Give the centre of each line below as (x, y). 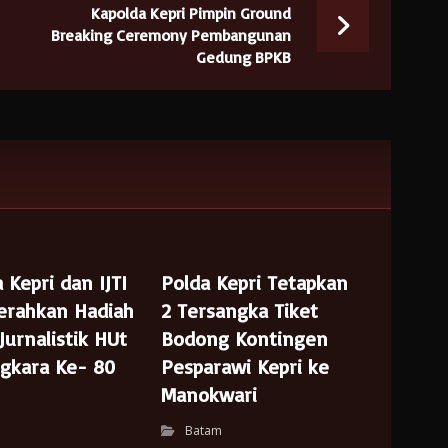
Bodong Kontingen (245, 338)
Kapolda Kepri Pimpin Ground (190, 13)
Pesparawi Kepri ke (245, 366)
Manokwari (213, 394)
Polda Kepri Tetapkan (255, 282)
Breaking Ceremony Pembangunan (170, 35)
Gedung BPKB (243, 57)
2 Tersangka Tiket (240, 310)
